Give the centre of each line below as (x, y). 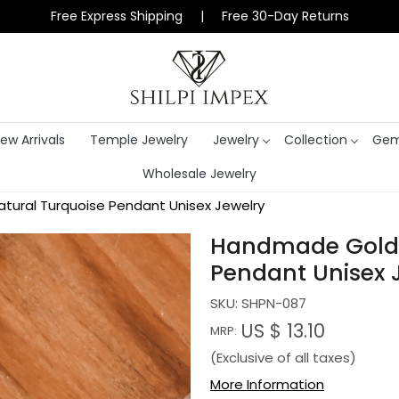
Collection (315, 139)
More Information (267, 385)
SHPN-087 (274, 304)
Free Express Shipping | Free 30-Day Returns (199, 16)
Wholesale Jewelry (199, 174)
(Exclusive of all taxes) (283, 358)
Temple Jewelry (138, 139)
